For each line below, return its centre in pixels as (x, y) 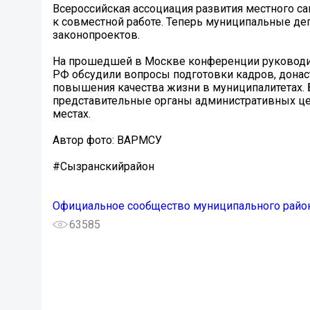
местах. (72, 114)
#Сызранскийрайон (103, 167)
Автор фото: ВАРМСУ (107, 140)
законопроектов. (96, 35)
